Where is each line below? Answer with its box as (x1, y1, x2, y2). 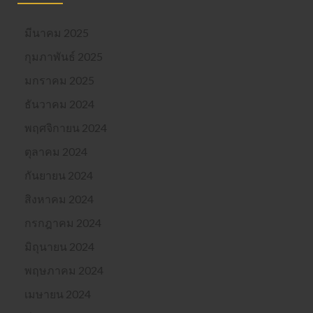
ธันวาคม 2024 (24, 97, 94, 111)
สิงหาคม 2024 (24, 192, 94, 206)
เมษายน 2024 (24, 287, 91, 301)
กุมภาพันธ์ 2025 (24, 50, 103, 64)
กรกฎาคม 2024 (24, 216, 101, 230)
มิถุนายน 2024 (24, 240, 94, 254)
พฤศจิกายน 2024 (24, 121, 107, 135)
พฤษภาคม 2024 (24, 263, 103, 277)
